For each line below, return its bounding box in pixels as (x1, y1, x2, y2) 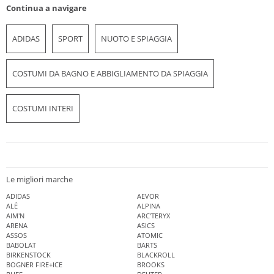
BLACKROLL (137, 250, 175, 259)
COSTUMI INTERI (12, 103, 73, 114)
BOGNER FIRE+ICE (6, 259, 62, 269)
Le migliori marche (6, 173, 73, 185)
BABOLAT (6, 240, 36, 250)
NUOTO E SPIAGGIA (101, 33, 172, 45)
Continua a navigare (6, 2, 87, 14)
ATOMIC (137, 230, 163, 240)
